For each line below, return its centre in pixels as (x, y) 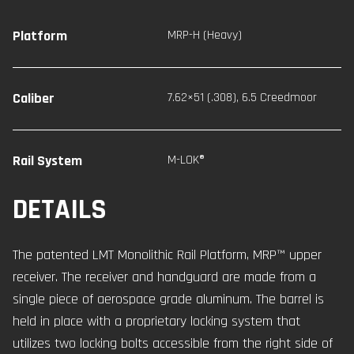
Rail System (47, 160)
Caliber (34, 98)
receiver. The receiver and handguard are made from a (164, 277)
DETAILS (60, 209)
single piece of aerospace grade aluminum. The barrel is (168, 299)
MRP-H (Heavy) (205, 35)
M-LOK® (186, 160)
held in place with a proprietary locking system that (156, 321)
